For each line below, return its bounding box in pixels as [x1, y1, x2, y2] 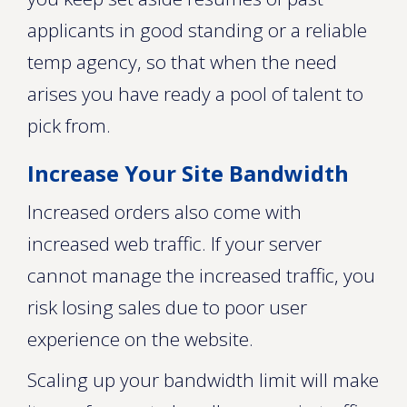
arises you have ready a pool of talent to [27, 81, 363, 106]
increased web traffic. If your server [27, 231, 322, 256]
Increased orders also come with [27, 199, 302, 224]
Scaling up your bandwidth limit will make [27, 367, 379, 392]
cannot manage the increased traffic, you [27, 263, 375, 288]
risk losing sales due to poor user [27, 294, 307, 320]
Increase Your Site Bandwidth [27, 158, 349, 188]
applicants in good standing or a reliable [27, 17, 367, 43]
